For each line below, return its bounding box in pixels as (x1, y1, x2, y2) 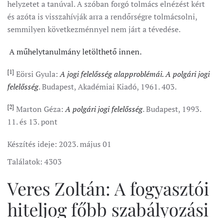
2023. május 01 (59, 139, 111, 149)
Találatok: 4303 (7, 156, 62, 167)
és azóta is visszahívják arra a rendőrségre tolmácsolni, (7, 11, 197, 22)
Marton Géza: (14, 104, 65, 114)
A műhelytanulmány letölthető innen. (7, 46, 142, 57)
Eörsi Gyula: (14, 69, 60, 79)
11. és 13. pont (7, 116, 57, 127)
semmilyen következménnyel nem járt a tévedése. (7, 24, 181, 35)
